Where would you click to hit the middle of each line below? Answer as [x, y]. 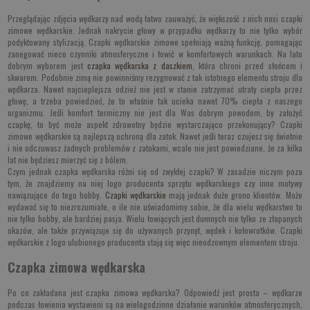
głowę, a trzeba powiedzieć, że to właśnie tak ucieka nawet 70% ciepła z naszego [155, 101]
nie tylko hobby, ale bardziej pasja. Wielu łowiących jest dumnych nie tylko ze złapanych [155, 219]
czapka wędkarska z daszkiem [139, 66]
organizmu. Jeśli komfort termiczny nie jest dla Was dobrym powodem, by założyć [155, 113]
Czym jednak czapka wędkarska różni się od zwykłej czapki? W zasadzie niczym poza [155, 172]
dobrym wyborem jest [47, 66]
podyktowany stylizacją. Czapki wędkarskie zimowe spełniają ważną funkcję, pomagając [155, 42]
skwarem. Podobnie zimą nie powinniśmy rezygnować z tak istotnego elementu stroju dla [155, 77]
